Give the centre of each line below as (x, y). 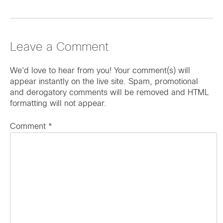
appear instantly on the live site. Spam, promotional (104, 82)
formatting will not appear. (58, 104)
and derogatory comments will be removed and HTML (110, 93)
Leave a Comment (59, 48)
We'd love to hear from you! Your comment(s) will (100, 71)
